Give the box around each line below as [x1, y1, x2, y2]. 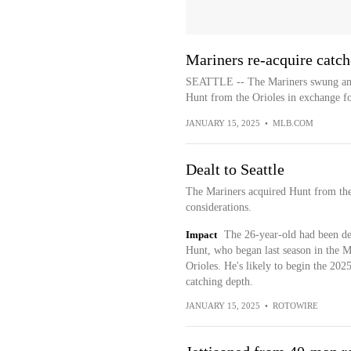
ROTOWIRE [272, 301, 318, 310]
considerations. [185, 201, 251, 213]
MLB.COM [272, 118, 313, 128]
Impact [185, 229, 217, 241]
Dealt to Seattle [185, 161, 284, 178]
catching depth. [185, 276, 253, 288]
